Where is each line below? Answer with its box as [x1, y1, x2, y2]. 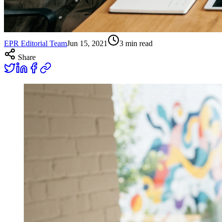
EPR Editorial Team [4, 39, 67, 48]
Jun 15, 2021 [67, 39, 108, 48]
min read [123, 39, 153, 48]
